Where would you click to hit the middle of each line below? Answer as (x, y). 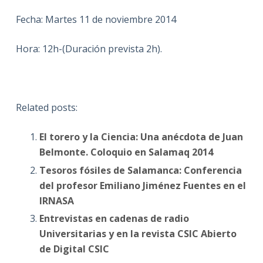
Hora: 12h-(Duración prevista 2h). (89, 48)
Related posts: (46, 107)
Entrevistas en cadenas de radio (114, 219)
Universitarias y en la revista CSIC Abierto (138, 234)
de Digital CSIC (74, 249)
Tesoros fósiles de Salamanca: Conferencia (140, 170)
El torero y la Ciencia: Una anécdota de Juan (141, 136)
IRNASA (56, 200)
